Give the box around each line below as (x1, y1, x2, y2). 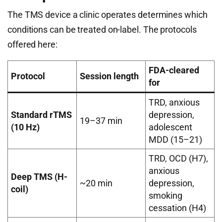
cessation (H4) (149, 203, 206, 213)
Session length (80, 71, 139, 81)
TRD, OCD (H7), (149, 153, 208, 164)
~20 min (80, 178, 112, 188)
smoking (149, 190, 182, 201)
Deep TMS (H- (11, 171, 67, 182)
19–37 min (80, 115, 122, 126)
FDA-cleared (149, 65, 199, 75)
